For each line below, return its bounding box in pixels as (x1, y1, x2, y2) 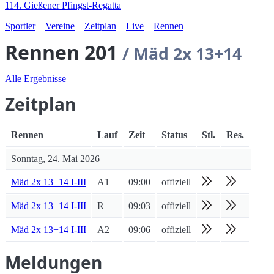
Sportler (5, 21, 35, 31)
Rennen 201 (5, 39, 122, 65)
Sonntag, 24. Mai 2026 (11, 154, 100, 164)
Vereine (45, 21, 75, 31)
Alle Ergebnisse (5, 73, 66, 84)
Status (161, 130, 187, 140)
